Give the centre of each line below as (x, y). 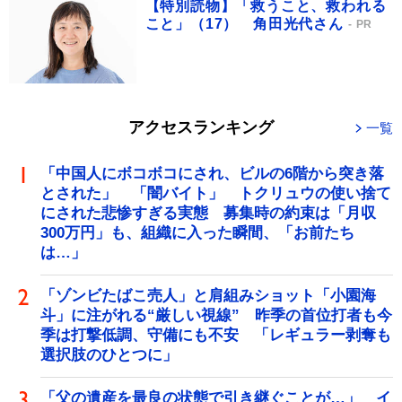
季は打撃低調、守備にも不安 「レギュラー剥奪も (216, 336)
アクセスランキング (201, 128)
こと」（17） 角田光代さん (244, 23)
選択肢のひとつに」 (109, 355)
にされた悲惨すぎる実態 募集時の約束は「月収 (208, 214)
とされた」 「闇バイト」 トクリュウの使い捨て (216, 194)
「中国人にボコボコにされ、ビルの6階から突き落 (212, 174)
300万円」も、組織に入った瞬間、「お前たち (197, 233)
